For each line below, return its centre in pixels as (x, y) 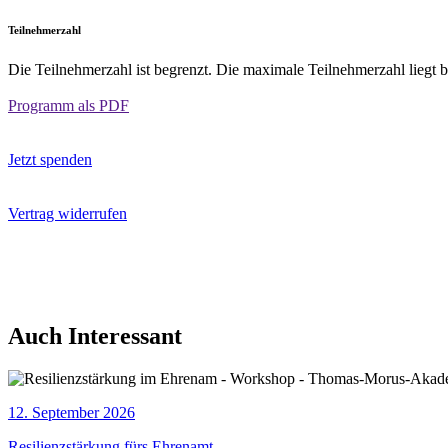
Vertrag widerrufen (67, 214)
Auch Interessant (95, 336)
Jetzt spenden (50, 160)
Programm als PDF (68, 106)
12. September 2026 (71, 413)
